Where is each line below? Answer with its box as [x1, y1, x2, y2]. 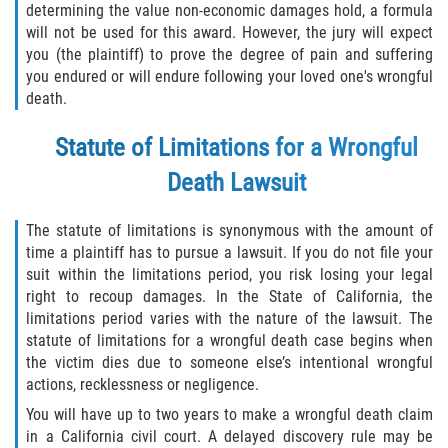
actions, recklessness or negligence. [26, 374, 260, 394]
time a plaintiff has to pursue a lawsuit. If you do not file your [26, 242, 433, 262]
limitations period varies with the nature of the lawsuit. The [26, 308, 433, 328]
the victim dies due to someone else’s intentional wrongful [26, 352, 433, 372]
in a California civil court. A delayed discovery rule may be [26, 426, 433, 446]
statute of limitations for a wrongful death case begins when [26, 330, 433, 350]
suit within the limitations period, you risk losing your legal [26, 264, 433, 284]
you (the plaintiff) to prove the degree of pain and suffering [26, 44, 433, 64]
